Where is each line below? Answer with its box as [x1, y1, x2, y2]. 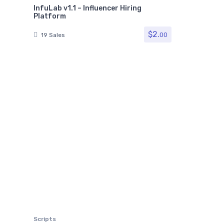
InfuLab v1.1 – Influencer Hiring [33, 4, 141, 12]
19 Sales [41, 31, 65, 38]
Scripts [33, 215, 56, 222]
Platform [33, 12, 66, 20]
